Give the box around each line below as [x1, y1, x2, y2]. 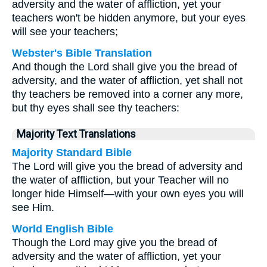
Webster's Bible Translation [12, 47, 152, 59]
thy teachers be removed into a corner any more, [12, 88, 243, 100]
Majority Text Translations [17, 128, 136, 140]
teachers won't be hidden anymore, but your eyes [12, 12, 246, 24]
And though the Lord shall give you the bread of [12, 61, 237, 73]
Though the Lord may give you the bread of [12, 237, 217, 249]
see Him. [12, 201, 54, 213]
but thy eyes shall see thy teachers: [12, 102, 179, 114]
